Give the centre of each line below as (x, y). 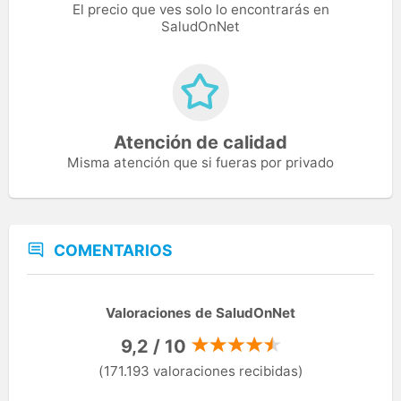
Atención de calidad (200, 143)
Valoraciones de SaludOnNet (200, 312)
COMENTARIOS (113, 251)
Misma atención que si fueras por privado (200, 163)
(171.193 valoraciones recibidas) (200, 371)
